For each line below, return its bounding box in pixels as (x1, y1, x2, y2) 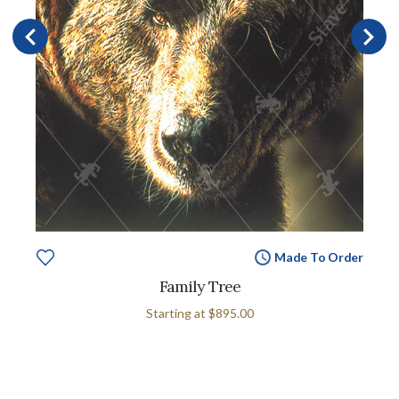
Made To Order (273, 248, 363, 265)
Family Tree (159, 275, 240, 297)
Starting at (145, 305, 208, 321)
